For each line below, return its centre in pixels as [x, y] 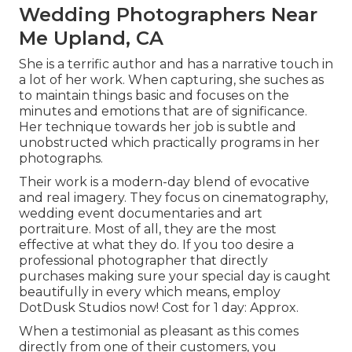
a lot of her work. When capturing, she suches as [171, 79]
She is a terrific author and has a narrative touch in [176, 64]
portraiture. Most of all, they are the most [148, 229]
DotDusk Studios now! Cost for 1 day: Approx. [159, 307]
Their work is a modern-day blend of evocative [164, 181]
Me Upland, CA [91, 38]
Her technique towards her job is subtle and [158, 126]
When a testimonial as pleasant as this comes [159, 331]
